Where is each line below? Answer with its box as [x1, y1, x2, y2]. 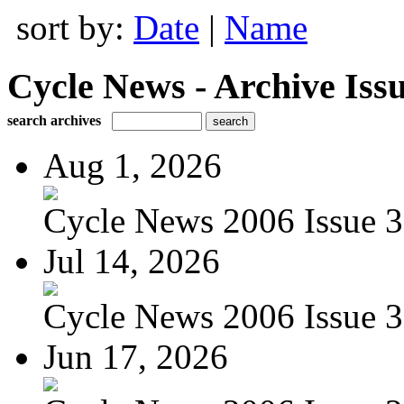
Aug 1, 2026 [43, 145, 222, 185]
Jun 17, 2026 [43, 336, 228, 376]
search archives [7, 112, 101, 128]
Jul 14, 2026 [43, 241, 220, 280]
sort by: [16, 8, 133, 47]
